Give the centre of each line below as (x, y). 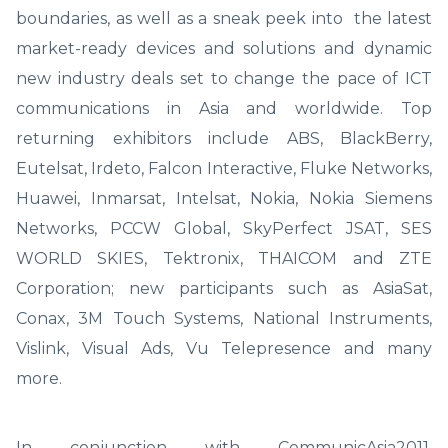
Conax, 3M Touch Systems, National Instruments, (224, 318)
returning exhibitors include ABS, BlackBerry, (224, 138)
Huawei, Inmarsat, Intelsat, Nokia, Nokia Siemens (224, 198)
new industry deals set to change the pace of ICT (224, 78)
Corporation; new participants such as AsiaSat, (224, 288)
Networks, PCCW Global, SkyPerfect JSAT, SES (224, 228)
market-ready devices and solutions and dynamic (224, 48)
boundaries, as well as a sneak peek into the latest (224, 18)
